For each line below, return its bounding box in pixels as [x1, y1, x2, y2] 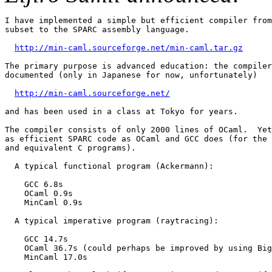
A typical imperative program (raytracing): [5, 216, 219, 226]
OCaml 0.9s [5, 189, 73, 199]
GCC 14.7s [5, 234, 68, 244]
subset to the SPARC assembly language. [5, 25, 189, 35]
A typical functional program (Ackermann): [5, 161, 214, 171]
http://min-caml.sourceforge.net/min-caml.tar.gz [15, 43, 243, 53]
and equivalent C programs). [5, 143, 136, 153]
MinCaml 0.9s [5, 198, 83, 208]
